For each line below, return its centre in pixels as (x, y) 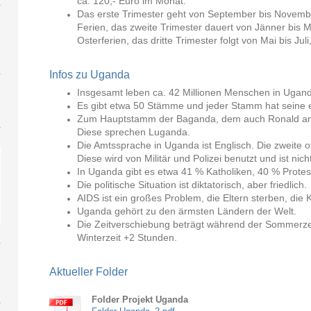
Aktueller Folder (89, 271)
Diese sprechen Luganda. (134, 132)
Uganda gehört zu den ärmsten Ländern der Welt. (187, 211)
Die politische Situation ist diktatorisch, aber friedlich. (192, 184)
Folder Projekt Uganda (140, 300)
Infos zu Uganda (90, 74)
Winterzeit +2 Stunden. (127, 237)
